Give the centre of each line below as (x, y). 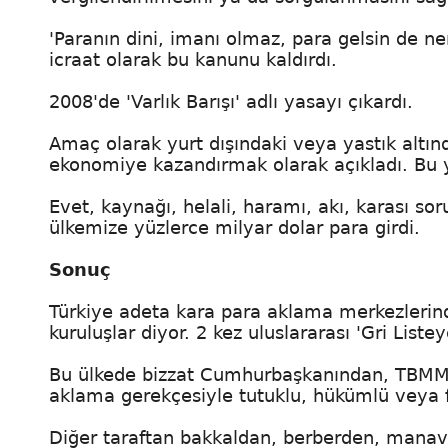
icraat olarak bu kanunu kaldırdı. (193, 59)
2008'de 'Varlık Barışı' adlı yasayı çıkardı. (231, 101)
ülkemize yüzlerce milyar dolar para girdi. (234, 227)
